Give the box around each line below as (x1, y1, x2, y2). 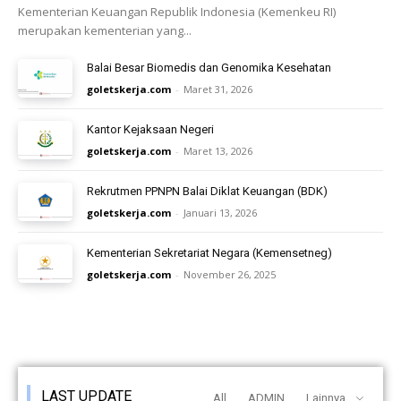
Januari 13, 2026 (183, 205, 258, 219)
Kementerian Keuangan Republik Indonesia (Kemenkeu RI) (18, 4, 336, 21)
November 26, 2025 (183, 267, 277, 281)
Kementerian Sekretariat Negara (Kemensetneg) (87, 245, 333, 260)
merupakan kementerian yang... (18, 22, 192, 39)
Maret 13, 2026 (183, 144, 253, 158)
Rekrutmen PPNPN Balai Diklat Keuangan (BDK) (87, 183, 328, 198)
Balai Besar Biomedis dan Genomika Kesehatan (87, 61, 332, 75)
